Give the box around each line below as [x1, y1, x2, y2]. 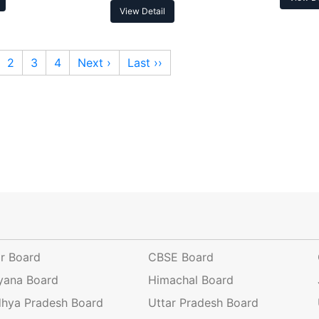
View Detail [120, 6, 166, 17]
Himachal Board [147, 273, 234, 288]
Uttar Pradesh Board [147, 296, 258, 310]
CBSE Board [147, 250, 214, 265]
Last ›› [127, 56, 162, 70]
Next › [78, 56, 111, 70]
